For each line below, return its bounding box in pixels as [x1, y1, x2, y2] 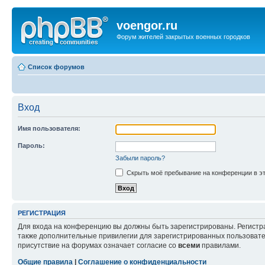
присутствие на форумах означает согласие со [18, 241, 178, 250]
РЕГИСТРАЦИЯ [18, 209, 66, 216]
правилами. [200, 241, 241, 250]
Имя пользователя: [18, 124, 80, 132]
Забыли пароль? [115, 154, 165, 161]
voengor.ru [117, 19, 177, 32]
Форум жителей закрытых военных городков [117, 33, 250, 40]
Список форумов [28, 63, 85, 70]
